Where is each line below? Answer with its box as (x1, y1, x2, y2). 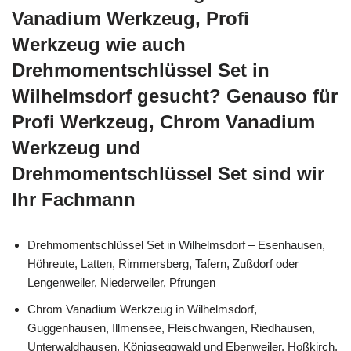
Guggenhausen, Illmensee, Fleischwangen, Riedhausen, (27, 320, 315, 335)
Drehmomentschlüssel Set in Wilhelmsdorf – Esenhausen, (27, 237, 325, 251)
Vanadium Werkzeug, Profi (12, 7, 249, 29)
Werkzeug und (12, 136, 141, 158)
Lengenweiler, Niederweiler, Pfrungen (27, 275, 215, 289)
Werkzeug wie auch (12, 33, 186, 55)
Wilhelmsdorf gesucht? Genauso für (12, 85, 338, 107)
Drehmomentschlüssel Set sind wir (12, 162, 324, 184)
